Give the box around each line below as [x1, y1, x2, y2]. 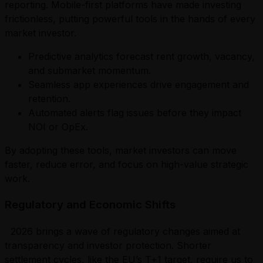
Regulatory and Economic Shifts [5, 197, 176, 211]
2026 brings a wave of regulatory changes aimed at [5, 225, 240, 237]
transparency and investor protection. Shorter [5, 239, 211, 251]
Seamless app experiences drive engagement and [28, 79, 249, 91]
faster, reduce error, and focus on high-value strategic [5, 159, 248, 171]
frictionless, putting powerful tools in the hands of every [5, 13, 255, 25]
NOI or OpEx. [28, 121, 88, 133]
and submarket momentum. [28, 65, 151, 77]
